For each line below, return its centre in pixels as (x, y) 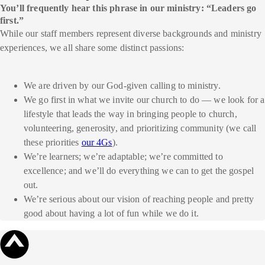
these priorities (51, 142)
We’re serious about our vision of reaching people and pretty (139, 199)
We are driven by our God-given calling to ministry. (122, 85)
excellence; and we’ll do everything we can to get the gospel (139, 171)
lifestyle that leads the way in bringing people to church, (130, 114)
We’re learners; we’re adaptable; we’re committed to (123, 156)
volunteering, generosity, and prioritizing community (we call (140, 128)
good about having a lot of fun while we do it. (111, 213)
